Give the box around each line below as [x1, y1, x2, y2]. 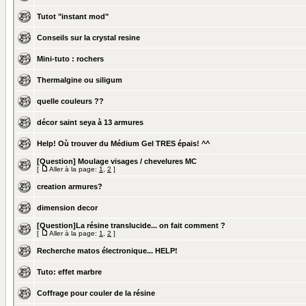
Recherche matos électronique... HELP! [37, 247, 178, 255]
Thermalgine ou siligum [37, 76, 122, 84]
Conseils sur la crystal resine [37, 33, 140, 42]
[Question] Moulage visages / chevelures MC [37, 157, 197, 165]
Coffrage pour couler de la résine [37, 289, 155, 297]
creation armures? [37, 182, 102, 191]
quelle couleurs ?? [37, 97, 104, 105]
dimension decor [37, 204, 98, 212]
